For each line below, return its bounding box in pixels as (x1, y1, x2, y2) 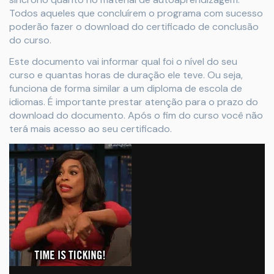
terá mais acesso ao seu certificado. (9, 122, 172, 135)
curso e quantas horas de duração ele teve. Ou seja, (9, 68, 243, 81)
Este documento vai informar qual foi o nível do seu (9, 54, 237, 68)
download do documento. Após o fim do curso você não (9, 108, 263, 122)
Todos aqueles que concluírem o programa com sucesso (9, 6, 263, 20)
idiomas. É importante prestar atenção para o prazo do (9, 95, 258, 108)
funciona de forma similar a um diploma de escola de (9, 81, 242, 95)
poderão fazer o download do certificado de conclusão (9, 20, 259, 33)
